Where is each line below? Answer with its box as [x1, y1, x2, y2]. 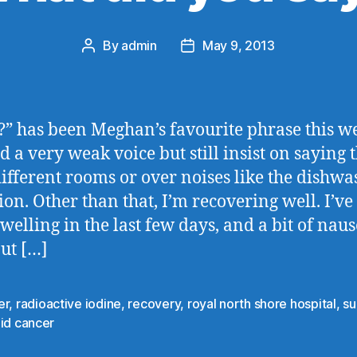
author [88, 57, 126, 74]
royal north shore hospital [186, 295, 336, 312]
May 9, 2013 [202, 37, 275, 53]
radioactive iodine [15, 295, 121, 312]
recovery [127, 295, 181, 312]
